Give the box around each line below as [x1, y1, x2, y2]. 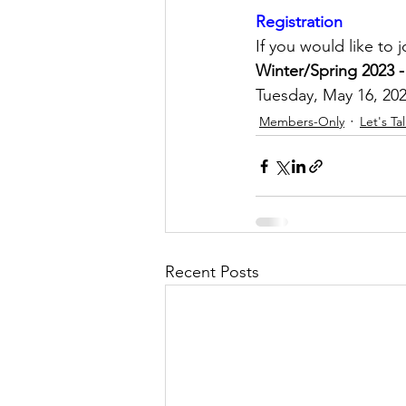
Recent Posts [165, 262, 259, 282]
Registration [256, 12, 343, 32]
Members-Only [259, 112, 344, 130]
